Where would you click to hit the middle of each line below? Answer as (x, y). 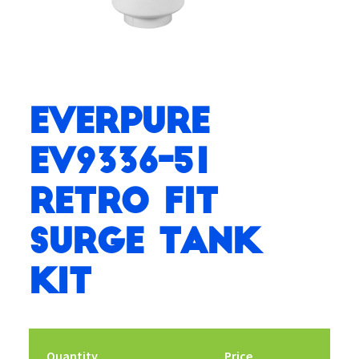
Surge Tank (144, 242)
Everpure (119, 122)
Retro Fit (123, 202)
